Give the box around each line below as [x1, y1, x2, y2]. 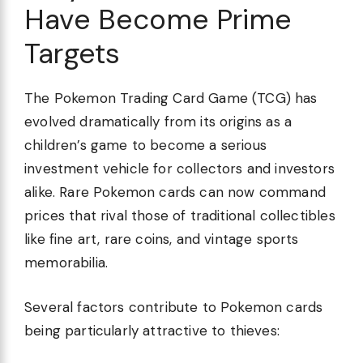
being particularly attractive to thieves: [24, 321, 280, 340]
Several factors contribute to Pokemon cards [24, 297, 323, 316]
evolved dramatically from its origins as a [24, 113, 293, 131]
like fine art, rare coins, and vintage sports [24, 230, 299, 249]
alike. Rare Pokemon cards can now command [24, 183, 326, 202]
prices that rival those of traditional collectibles [24, 207, 335, 225]
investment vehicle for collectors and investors [24, 160, 335, 178]
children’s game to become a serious [24, 136, 267, 155]
